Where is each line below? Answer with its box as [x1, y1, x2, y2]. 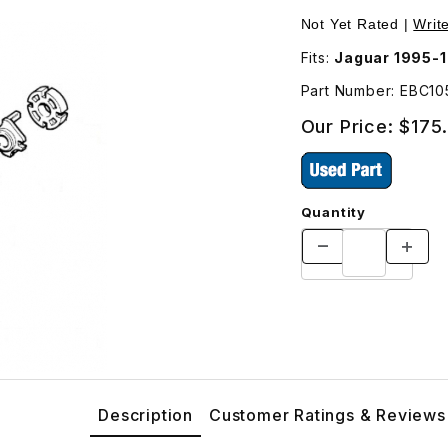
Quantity [300, 203, 366, 220]
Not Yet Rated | [300, 15, 414, 32]
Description [98, 404, 193, 425]
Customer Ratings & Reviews [209, 404, 446, 425]
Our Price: [300, 115, 400, 137]
